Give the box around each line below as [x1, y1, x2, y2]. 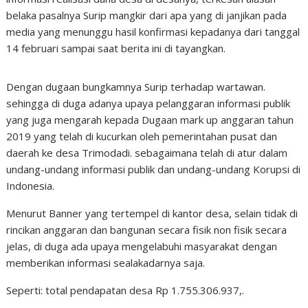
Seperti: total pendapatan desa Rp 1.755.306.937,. [6, 283, 245, 297]
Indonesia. [6, 179, 55, 192]
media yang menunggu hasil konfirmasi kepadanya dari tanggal [6, 25, 300, 38]
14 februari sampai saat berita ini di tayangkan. [6, 41, 226, 55]
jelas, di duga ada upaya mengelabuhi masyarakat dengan [6, 239, 278, 253]
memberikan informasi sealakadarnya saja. [6, 256, 206, 269]
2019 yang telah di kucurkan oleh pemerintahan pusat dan [6, 129, 278, 143]
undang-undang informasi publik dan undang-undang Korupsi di [6, 162, 301, 176]
